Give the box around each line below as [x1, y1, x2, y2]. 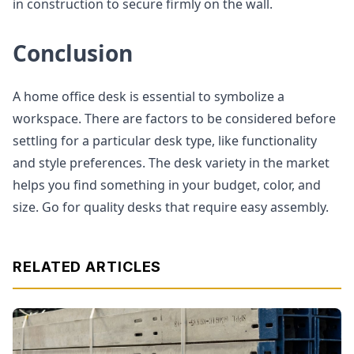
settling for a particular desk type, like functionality [13, 132, 317, 149]
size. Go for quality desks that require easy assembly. [13, 198, 329, 216]
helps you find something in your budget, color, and [13, 176, 321, 194]
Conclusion [13, 38, 133, 68]
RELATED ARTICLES [13, 258, 162, 275]
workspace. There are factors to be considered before [13, 110, 336, 127]
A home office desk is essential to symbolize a [13, 88, 284, 105]
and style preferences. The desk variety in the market [13, 154, 330, 171]
